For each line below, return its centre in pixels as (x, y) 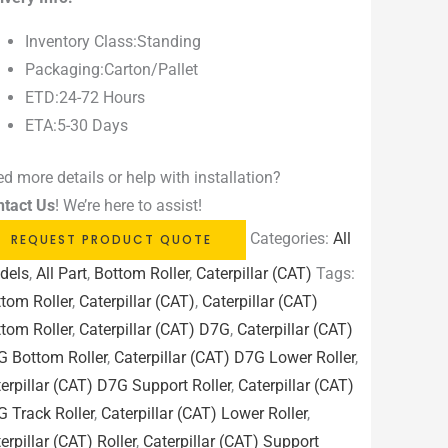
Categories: (292, 239)
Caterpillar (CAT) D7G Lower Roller (235, 358)
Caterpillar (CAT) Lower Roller (204, 414)
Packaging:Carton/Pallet (112, 70)
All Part (62, 274)
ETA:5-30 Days (77, 126)
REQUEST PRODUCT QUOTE (112, 240)
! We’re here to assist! (129, 206)
